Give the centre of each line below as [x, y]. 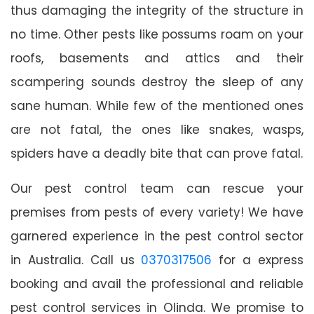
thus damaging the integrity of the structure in [157, 10]
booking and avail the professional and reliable [157, 284]
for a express [258, 260]
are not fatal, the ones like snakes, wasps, [157, 129]
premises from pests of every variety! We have [157, 212]
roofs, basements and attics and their [157, 58]
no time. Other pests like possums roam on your [157, 34]
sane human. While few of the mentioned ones [157, 105]
